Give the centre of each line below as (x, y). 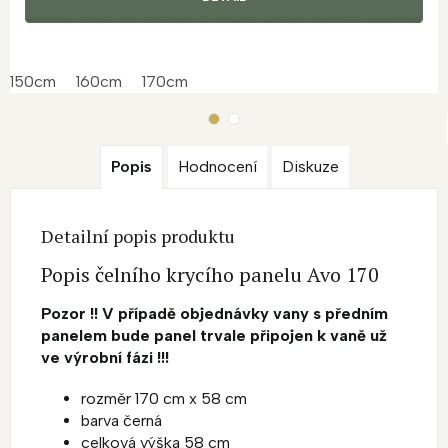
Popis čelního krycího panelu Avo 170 (210, 274)
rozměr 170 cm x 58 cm (164, 398)
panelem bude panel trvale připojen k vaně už (214, 335)
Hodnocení (217, 166)
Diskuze (310, 166)
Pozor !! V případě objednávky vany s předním (214, 313)
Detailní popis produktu (138, 235)
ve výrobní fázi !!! (105, 357)
